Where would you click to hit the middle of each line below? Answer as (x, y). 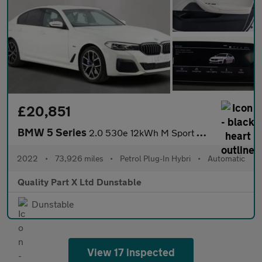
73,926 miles (79, 158)
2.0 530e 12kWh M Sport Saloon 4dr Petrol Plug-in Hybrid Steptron (143, 133)
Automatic (226, 158)
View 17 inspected (131, 252)
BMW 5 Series (53, 132)
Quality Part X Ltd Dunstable (80, 182)
